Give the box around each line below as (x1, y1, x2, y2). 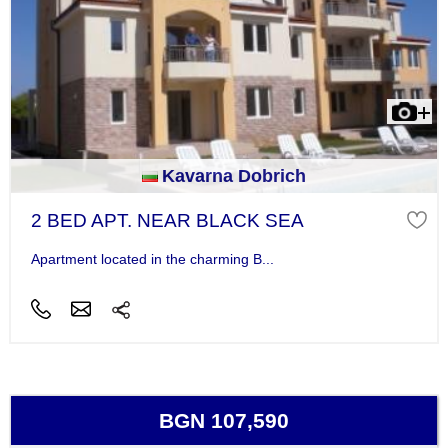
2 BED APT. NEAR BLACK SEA (30, 210, 304, 232)
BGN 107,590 (159, 408, 289, 432)
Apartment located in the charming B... (30, 250, 274, 267)
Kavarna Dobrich (162, 166, 306, 187)
